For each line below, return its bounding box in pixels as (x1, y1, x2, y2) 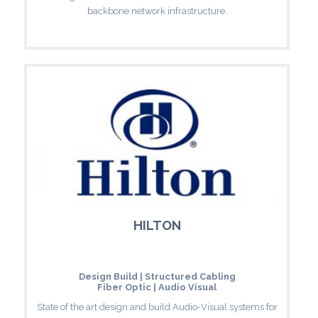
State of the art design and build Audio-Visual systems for (36, 301, 278, 312)
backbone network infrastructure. (87, 5, 227, 16)
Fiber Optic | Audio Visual (97, 281, 216, 292)
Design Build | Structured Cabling (78, 270, 236, 282)
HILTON (133, 217, 181, 233)
